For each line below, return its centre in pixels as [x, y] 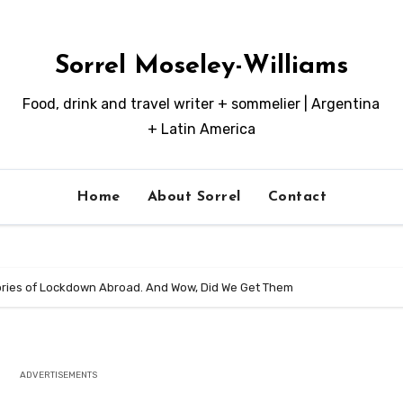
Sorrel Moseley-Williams [201, 66]
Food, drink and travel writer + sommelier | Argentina [201, 104]
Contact [297, 197]
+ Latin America [201, 129]
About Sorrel [194, 197]
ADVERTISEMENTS [59, 375]
